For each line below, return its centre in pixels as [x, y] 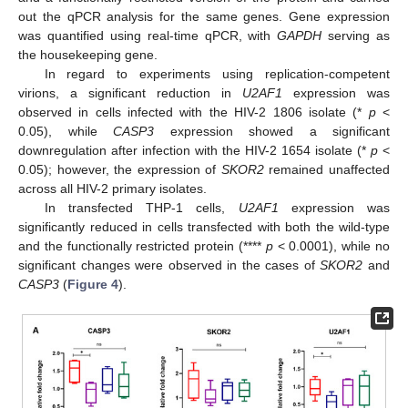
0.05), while [66, 131]
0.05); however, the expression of [120, 169]
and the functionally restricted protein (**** [142, 245]
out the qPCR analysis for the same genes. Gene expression [204, 16]
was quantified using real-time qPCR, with [148, 35]
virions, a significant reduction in [130, 92]
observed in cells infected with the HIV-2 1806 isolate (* [194, 112]
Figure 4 [93, 284]
